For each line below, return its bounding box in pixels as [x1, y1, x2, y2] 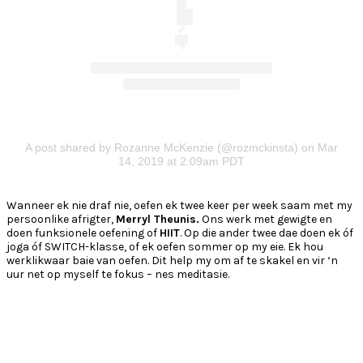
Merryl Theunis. [116, 211, 199, 226]
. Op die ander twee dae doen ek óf [180, 225, 353, 240]
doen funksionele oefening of [6, 225, 160, 240]
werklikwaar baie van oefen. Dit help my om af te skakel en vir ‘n [6, 253, 338, 267]
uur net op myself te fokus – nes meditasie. [6, 267, 229, 281]
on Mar [298, 140, 338, 154]
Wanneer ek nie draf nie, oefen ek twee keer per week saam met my [6, 198, 352, 212]
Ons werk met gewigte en [199, 211, 332, 226]
